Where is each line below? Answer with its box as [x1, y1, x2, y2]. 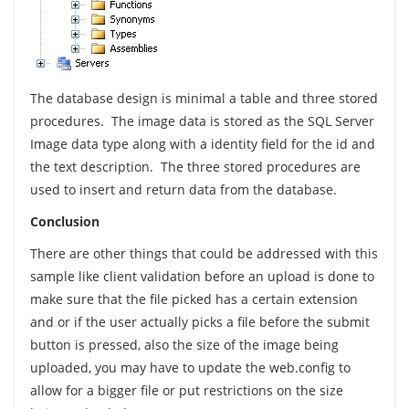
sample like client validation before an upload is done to [29, 267, 374, 285]
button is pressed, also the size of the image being [29, 336, 339, 353]
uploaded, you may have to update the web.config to [29, 359, 351, 376]
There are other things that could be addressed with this [29, 245, 378, 262]
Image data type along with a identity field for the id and [29, 135, 375, 152]
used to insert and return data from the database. [29, 181, 337, 198]
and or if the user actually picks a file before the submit [29, 313, 370, 330]
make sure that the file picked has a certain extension [29, 290, 358, 308]
